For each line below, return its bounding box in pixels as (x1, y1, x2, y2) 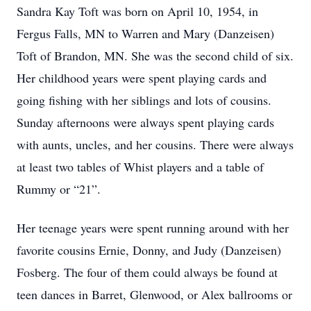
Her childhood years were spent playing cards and (17, 69, 267, 86)
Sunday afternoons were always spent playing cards (17, 114, 274, 131)
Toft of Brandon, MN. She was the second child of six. (17, 47, 294, 64)
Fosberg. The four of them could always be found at (17, 264, 278, 280)
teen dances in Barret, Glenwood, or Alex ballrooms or (17, 286, 292, 303)
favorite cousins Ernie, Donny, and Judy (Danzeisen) (17, 242, 281, 258)
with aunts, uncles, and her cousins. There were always (17, 136, 294, 153)
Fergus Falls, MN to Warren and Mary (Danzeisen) (17, 25, 274, 42)
